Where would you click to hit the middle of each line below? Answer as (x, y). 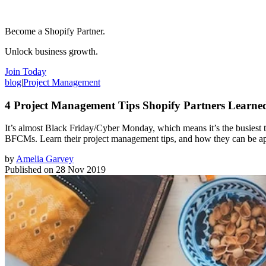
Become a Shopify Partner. (55, 31)
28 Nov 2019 (81, 170)
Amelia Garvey (45, 159)
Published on (29, 170)
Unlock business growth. (51, 51)
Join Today (26, 71)
